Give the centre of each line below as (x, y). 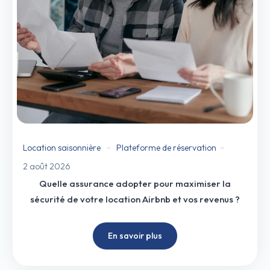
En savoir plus (135, 235)
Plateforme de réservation (166, 147)
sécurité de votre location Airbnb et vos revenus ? (135, 199)
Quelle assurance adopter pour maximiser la (135, 183)
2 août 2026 (47, 166)
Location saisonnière (62, 147)
